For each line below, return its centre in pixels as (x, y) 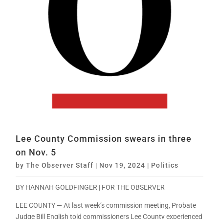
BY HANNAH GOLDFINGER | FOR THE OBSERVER (90, 187)
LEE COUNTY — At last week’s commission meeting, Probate (106, 205)
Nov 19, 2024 (122, 165)
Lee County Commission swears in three (104, 138)
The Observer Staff (60, 165)
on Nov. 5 (36, 152)
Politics (165, 165)
